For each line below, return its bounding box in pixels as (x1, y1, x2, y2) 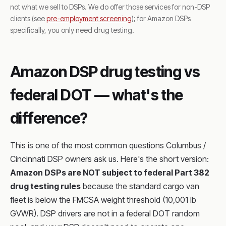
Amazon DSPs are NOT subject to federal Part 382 (10, 167, 209, 178)
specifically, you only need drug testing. (10, 26, 134, 34)
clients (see (10, 14, 46, 23)
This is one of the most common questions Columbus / (10, 140, 206, 150)
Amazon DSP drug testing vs (10, 63, 200, 81)
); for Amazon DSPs (132, 14, 191, 23)
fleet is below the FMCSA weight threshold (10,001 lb (10, 195, 196, 205)
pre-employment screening (46, 14, 132, 23)
